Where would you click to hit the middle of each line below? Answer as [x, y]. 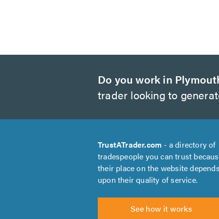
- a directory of [189, 144]
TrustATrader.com [130, 144]
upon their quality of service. [148, 180]
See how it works [161, 208]
